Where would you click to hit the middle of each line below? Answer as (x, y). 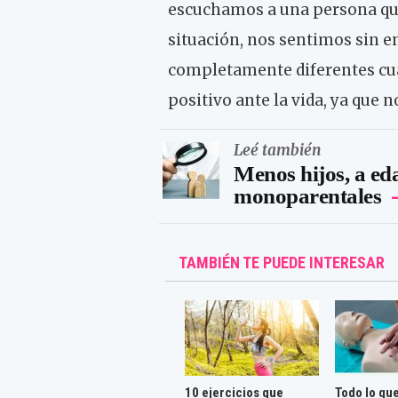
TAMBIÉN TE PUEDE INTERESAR (282, 263)
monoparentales (307, 195)
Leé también (278, 150)
